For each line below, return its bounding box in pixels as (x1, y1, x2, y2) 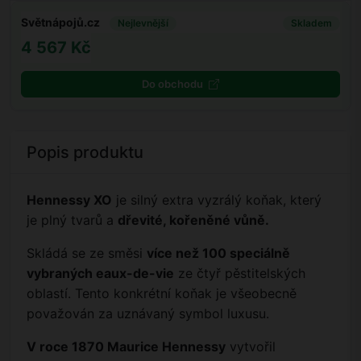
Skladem (291, 16, 333, 29)
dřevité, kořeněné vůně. (118, 212, 269, 229)
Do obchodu (142, 77, 205, 91)
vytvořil (226, 338, 276, 355)
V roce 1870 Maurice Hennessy (27, 338, 226, 355)
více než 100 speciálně (147, 245, 290, 262)
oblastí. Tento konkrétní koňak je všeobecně (27, 285, 297, 302)
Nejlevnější (118, 16, 168, 29)
